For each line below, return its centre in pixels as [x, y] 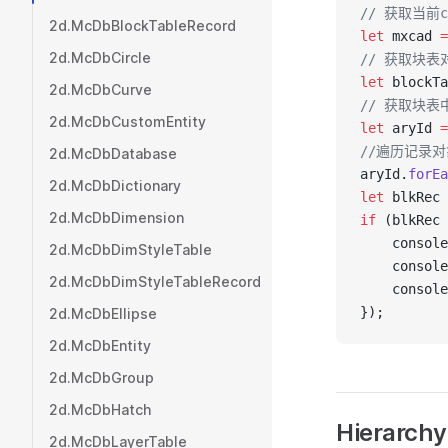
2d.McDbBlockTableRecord [142, 25]
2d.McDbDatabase [113, 153]
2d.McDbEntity [100, 345]
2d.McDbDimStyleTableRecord [155, 281]
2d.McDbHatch [100, 409]
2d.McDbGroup [101, 377]
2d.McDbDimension [116, 217]
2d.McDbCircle [100, 57]
